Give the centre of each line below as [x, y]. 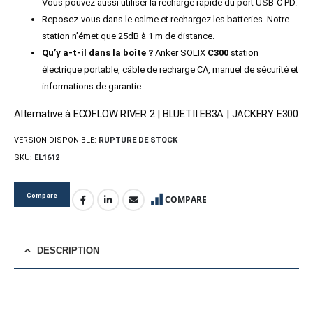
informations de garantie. [93, 87]
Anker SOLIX [181, 53]
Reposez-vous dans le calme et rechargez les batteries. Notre [166, 20]
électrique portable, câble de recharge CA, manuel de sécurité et [170, 70]
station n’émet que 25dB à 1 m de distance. [128, 36]
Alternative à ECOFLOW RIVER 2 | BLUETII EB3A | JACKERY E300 [156, 114]
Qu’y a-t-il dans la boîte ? [99, 53]
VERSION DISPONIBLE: [56, 140]
